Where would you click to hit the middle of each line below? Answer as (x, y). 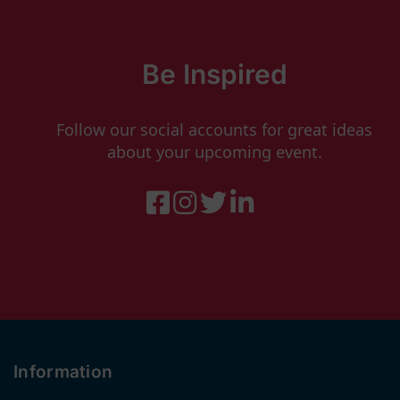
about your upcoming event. (214, 152)
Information (63, 372)
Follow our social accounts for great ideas (214, 129)
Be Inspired (214, 74)
